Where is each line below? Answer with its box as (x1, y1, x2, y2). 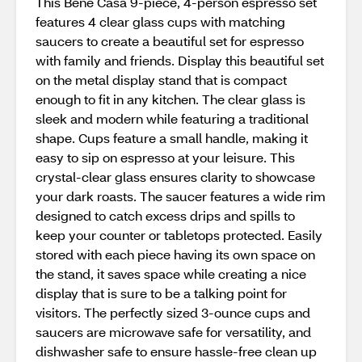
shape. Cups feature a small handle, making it (36, 129, 308, 146)
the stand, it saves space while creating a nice (36, 265, 306, 282)
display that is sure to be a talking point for (36, 284, 287, 301)
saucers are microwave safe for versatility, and (36, 323, 311, 340)
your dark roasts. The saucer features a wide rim (36, 187, 326, 204)
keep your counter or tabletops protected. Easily (36, 226, 322, 243)
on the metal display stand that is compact (36, 71, 287, 88)
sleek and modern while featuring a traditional (36, 110, 309, 127)
